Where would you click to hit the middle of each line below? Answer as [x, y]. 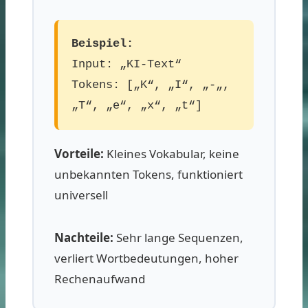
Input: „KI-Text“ [126, 64]
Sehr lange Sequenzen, [178, 237]
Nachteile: [84, 237]
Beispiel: [102, 43]
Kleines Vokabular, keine [172, 153]
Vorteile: [79, 153]
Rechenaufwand [100, 278]
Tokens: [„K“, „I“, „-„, [151, 85]
